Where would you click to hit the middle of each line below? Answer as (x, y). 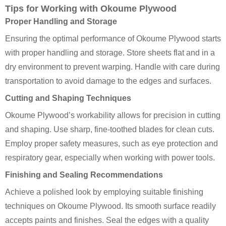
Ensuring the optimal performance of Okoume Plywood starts (113, 38)
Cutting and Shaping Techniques (68, 98)
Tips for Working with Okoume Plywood (91, 8)
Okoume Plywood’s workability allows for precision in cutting (113, 115)
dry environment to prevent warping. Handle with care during (112, 67)
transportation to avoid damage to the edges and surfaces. (108, 81)
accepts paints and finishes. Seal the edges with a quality (107, 220)
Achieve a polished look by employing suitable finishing (104, 192)
